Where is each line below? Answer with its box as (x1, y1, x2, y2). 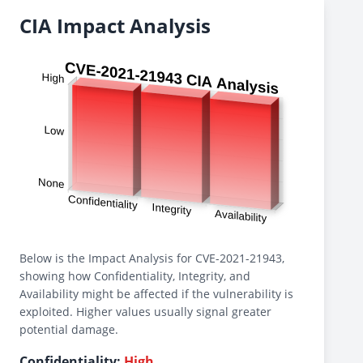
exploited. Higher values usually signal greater (19, 304, 271, 319)
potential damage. (19, 322, 118, 337)
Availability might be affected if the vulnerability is (19, 286, 293, 301)
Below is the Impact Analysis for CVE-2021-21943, (19, 250, 284, 266)
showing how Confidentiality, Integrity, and (19, 268, 250, 284)
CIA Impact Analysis (19, 12, 211, 39)
